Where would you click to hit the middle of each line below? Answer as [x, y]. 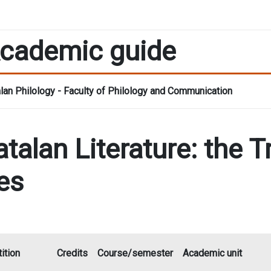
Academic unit [212, 253]
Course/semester [135, 253]
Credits [72, 253]
